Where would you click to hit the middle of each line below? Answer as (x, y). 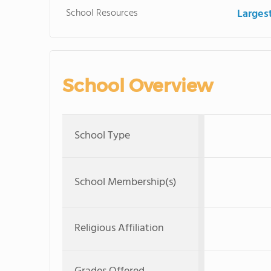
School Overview (138, 86)
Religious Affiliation (119, 228)
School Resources (102, 13)
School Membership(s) (126, 182)
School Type (102, 136)
